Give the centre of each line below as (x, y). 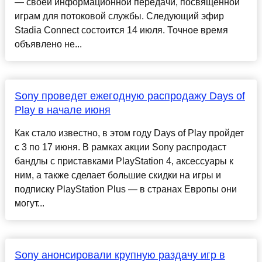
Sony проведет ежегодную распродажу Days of (130, 96)
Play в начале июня (62, 110)
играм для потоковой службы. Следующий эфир (119, 16)
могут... (29, 204)
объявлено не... (48, 44)
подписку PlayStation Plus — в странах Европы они (125, 189)
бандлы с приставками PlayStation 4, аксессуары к (124, 161)
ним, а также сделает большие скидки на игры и (118, 175)
